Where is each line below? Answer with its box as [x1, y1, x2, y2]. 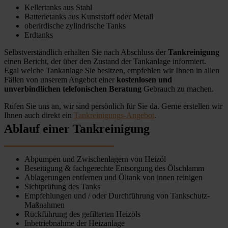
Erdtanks [24, 30, 53, 39]
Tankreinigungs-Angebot [74, 110, 154, 120]
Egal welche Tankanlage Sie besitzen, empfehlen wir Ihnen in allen [4, 66, 219, 75]
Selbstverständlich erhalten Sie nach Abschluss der [4, 47, 168, 56]
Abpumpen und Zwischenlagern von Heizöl [24, 155, 166, 164]
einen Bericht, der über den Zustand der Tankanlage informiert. [4, 56, 208, 66]
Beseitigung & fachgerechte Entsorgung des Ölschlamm [24, 164, 204, 173]
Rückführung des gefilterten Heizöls [24, 210, 140, 219]
